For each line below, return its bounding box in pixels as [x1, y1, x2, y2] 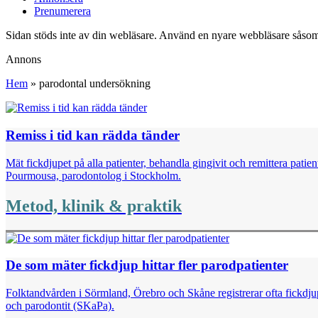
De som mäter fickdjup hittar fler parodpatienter [6, 258, 288, 273]
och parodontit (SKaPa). [6, 300, 114, 312]
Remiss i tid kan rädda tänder [6, 128, 180, 143]
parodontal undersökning [39, 77, 150, 90]
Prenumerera [34, 5, 91, 18]
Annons [6, 53, 41, 66]
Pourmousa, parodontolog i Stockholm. [6, 169, 181, 182]
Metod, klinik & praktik [6, 196, 182, 215]
